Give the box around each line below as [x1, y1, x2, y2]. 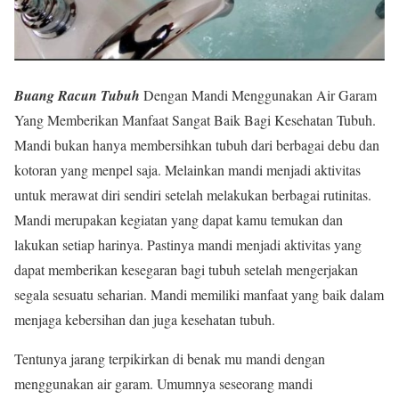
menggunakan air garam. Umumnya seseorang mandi [14, 373, 313, 393]
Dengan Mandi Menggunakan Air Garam [143, 85, 377, 104]
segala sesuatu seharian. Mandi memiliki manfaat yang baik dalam [14, 284, 384, 304]
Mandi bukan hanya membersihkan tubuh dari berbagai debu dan [14, 134, 379, 154]
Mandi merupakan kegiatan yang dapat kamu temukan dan [14, 209, 343, 229]
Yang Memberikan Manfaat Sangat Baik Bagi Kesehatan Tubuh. [14, 110, 376, 129]
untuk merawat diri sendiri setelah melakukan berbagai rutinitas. [14, 184, 371, 204]
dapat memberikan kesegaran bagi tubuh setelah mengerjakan [14, 259, 358, 279]
